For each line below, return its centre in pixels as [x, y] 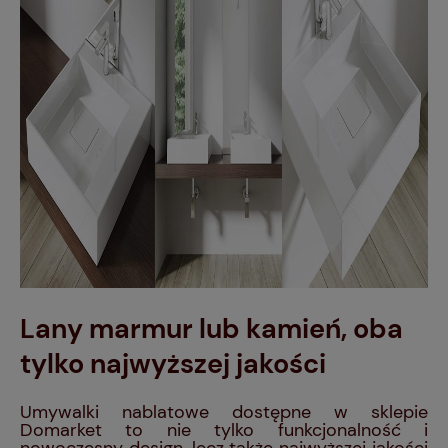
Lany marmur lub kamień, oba [211, 328]
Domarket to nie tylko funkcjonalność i [224, 430]
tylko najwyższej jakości [173, 363]
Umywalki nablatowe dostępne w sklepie [224, 412]
